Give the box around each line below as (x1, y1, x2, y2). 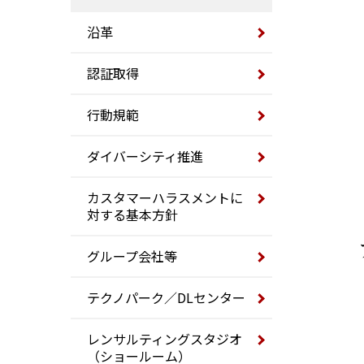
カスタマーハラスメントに (87, 188, 243, 208)
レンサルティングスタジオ (87, 329, 242, 349)
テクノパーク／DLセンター (87, 288, 245, 308)
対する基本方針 (87, 205, 178, 225)
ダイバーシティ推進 (87, 146, 203, 167)
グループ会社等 (87, 246, 177, 266)
